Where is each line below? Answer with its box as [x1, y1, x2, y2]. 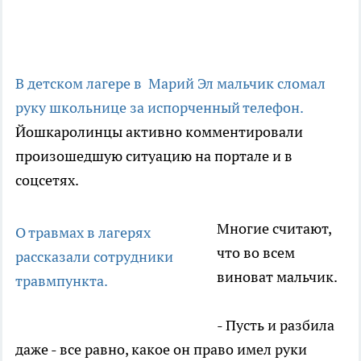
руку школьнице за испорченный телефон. [15, 98, 303, 118]
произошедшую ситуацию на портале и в [15, 147, 293, 166]
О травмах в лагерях [15, 223, 151, 243]
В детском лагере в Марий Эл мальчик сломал [15, 74, 326, 93]
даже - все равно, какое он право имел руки [15, 340, 307, 359]
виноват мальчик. [217, 268, 338, 287]
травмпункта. [15, 272, 108, 291]
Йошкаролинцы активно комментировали [15, 122, 303, 142]
